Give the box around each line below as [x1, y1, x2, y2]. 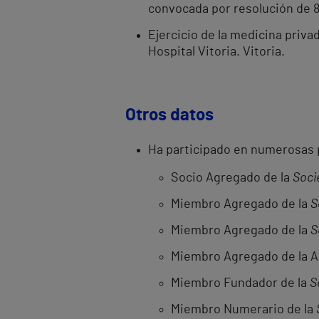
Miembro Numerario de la [171, 303, 316, 316]
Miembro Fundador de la [171, 277, 310, 290]
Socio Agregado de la [171, 172, 293, 184]
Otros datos [125, 107, 214, 124]
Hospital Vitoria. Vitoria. [148, 46, 285, 58]
